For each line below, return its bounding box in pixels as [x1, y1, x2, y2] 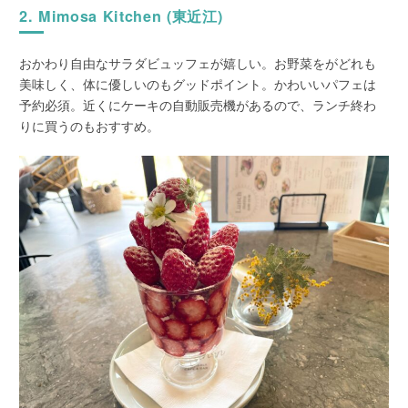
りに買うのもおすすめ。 [19, 117, 160, 136]
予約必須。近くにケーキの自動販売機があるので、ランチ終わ [19, 96, 377, 115]
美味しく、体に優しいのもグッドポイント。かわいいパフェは [19, 75, 377, 94]
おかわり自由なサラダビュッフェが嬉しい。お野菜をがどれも [19, 54, 377, 73]
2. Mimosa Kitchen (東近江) [19, 5, 223, 27]
